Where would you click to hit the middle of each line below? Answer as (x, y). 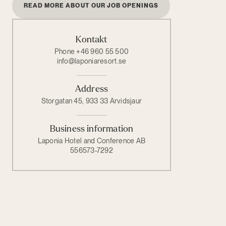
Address (92, 89)
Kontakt (92, 39)
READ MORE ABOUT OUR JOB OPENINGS (91, 6)
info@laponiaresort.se (92, 61)
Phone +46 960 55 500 (92, 51)
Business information (92, 129)
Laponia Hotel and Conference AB (92, 140)
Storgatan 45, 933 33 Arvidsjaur (92, 101)
